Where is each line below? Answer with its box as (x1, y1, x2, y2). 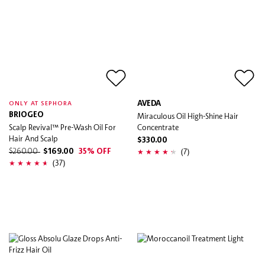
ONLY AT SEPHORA (9, 100, 73, 106)
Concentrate (137, 122, 179, 132)
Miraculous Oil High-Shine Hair (137, 111, 238, 121)
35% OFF (79, 147, 111, 156)
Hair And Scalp (9, 133, 58, 143)
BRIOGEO (9, 111, 44, 119)
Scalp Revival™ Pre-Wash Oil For (9, 122, 116, 132)
